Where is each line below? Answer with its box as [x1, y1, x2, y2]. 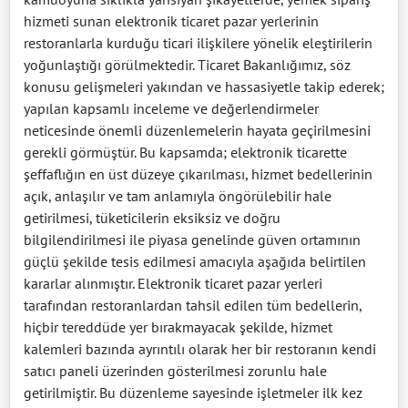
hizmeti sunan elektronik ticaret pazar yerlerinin [24, 12, 319, 31]
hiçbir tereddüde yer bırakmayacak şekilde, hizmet [24, 318, 332, 337]
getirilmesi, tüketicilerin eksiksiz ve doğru [24, 209, 280, 228]
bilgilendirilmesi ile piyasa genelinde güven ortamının [24, 230, 361, 250]
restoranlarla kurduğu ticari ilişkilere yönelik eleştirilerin [24, 34, 372, 53]
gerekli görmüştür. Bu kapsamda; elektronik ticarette [24, 143, 347, 162]
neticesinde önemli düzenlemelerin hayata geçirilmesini [24, 121, 371, 140]
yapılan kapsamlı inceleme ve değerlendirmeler [24, 99, 319, 118]
